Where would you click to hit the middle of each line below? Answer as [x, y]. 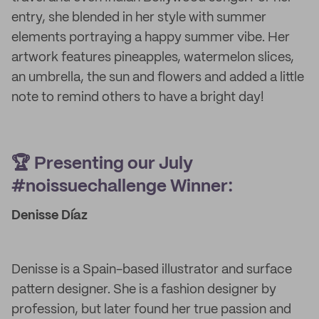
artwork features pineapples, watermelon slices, [153, 58]
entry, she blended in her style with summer [139, 18]
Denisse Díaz [49, 216]
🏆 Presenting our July [102, 164]
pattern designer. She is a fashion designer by [144, 290]
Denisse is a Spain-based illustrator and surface [152, 270]
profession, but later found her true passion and [151, 310]
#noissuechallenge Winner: [122, 187]
